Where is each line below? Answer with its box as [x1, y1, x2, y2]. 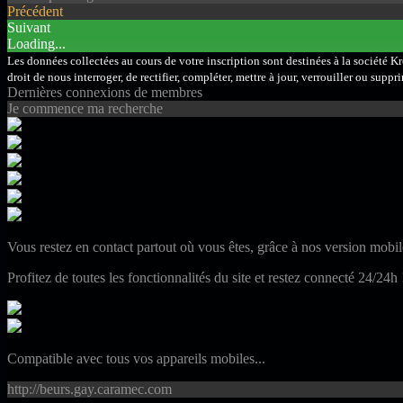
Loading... [7, 35, 66, 51]
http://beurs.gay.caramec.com [7, 381, 172, 397]
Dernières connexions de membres [7, 84, 202, 100]
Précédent [7, 3, 63, 19]
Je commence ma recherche [7, 100, 163, 116]
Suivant [7, 19, 50, 35]
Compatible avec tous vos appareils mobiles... [7, 350, 265, 366]
